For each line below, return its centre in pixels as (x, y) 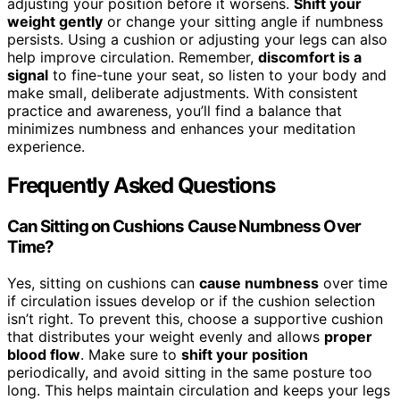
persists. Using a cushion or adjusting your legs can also (197, 39)
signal (28, 75)
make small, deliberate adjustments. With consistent (183, 92)
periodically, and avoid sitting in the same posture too (190, 373)
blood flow (44, 355)
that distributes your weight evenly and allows (166, 337)
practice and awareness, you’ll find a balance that (175, 110)
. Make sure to (131, 355)
